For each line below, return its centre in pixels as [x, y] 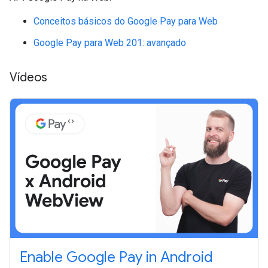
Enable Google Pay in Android [116, 257]
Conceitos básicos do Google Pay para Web [126, 21]
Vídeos [28, 77]
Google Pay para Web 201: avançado [110, 43]
